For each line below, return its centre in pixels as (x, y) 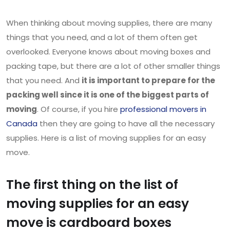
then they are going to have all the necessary (126, 123)
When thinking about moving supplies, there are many (109, 23)
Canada (22, 123)
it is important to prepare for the (148, 80)
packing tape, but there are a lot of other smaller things (113, 66)
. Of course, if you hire (79, 109)
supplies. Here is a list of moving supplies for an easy (106, 138)
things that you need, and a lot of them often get (102, 37)
